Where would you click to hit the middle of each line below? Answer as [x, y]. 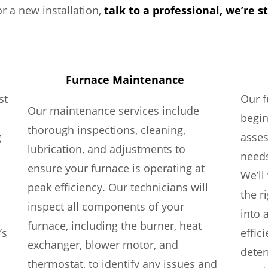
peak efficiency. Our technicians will [118, 187]
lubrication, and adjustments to [106, 149]
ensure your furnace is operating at [116, 168]
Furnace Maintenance [125, 80]
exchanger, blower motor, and [103, 245]
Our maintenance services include [113, 111]
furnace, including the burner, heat [114, 226]
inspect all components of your [106, 206]
